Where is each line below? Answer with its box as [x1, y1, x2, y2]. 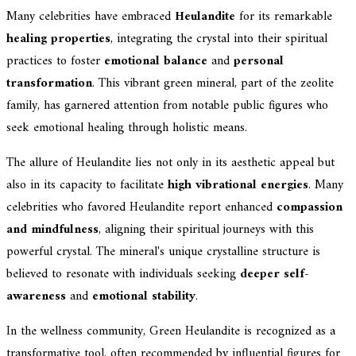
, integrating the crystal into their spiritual [110, 28, 327, 51]
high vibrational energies [168, 174, 308, 197]
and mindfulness [6, 219, 99, 242]
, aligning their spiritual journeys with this [99, 219, 314, 242]
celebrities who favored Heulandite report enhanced [6, 196, 277, 219]
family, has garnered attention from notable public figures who [6, 95, 328, 118]
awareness [6, 285, 66, 308]
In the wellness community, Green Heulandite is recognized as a [6, 320, 335, 343]
